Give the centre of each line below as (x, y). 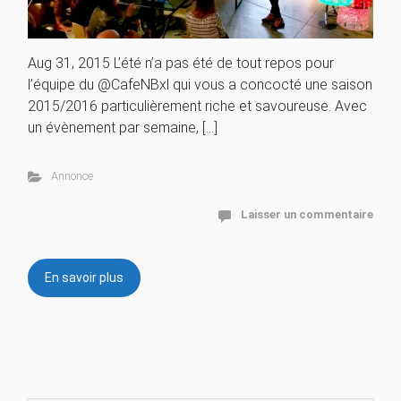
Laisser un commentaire (307, 215)
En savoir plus (84, 278)
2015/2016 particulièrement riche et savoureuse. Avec (197, 107)
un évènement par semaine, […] (123, 128)
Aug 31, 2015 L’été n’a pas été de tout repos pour (181, 64)
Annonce (72, 176)
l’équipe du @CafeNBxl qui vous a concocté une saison (200, 85)
